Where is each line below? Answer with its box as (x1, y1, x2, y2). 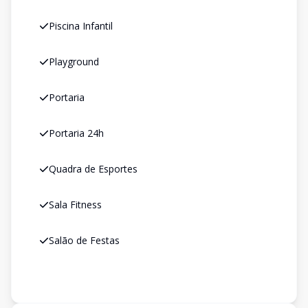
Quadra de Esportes (49, 162, 137, 175)
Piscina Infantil (49, 19, 113, 32)
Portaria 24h (49, 126, 104, 140)
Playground (49, 55, 99, 68)
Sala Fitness (49, 198, 102, 211)
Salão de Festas (49, 234, 120, 247)
